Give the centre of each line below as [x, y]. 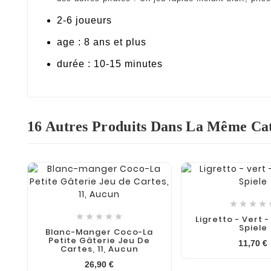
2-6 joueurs [84, 20]
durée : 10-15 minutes [110, 64]
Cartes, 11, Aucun [99, 249]
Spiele [253, 227]
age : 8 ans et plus [102, 42]
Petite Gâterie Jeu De [100, 240]
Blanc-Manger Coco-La [100, 232]
